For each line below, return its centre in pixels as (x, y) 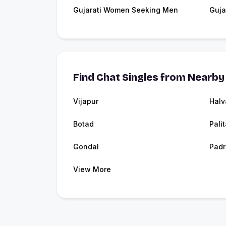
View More (92, 169)
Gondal (86, 146)
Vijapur (86, 101)
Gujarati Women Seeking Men (126, 10)
